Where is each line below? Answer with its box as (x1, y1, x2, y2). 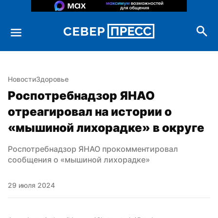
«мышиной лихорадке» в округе (8, 120, 204, 135)
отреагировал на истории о (8, 104, 172, 119)
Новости (8, 74, 36, 83)
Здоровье (36, 74, 69, 83)
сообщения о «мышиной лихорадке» (8, 154, 150, 164)
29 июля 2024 (8, 181, 55, 189)
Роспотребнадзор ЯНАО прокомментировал (8, 144, 178, 154)
